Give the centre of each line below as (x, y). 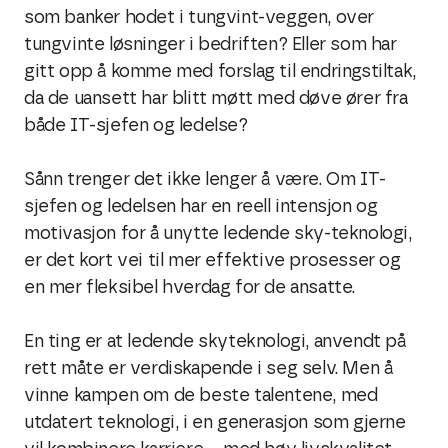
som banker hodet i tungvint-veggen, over (199, 18)
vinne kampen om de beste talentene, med (201, 396)
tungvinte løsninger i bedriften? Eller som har (210, 45)
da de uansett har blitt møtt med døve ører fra (216, 99)
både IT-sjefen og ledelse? (136, 126)
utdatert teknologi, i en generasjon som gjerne (215, 423)
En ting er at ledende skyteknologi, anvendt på (215, 342)
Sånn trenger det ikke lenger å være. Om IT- (205, 180)
